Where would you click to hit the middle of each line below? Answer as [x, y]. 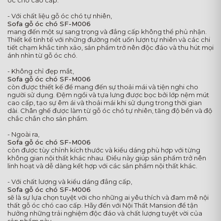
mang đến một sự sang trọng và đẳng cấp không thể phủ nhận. [107, 32]
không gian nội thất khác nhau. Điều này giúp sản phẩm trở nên [107, 158]
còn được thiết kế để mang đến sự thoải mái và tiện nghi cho [103, 87]
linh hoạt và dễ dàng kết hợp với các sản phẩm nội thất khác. [102, 166]
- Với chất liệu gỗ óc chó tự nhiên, [60, 16]
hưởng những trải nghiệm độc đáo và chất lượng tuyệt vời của [105, 213]
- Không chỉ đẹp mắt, [41, 71]
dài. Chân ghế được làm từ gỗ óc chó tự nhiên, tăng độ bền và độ [110, 111]
